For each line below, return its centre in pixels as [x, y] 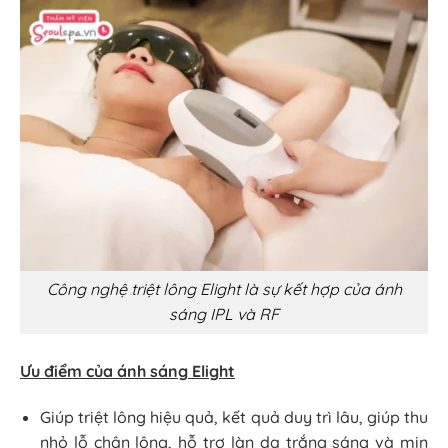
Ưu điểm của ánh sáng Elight [127, 370]
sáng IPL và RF [224, 314]
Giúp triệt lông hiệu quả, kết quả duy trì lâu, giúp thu [234, 416]
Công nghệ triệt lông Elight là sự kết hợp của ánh [224, 289]
